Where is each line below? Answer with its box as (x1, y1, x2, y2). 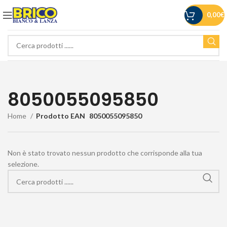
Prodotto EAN (36, 111, 85, 120)
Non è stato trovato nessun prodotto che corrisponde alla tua (8, 148, 202, 157)
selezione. (8, 160, 39, 168)
